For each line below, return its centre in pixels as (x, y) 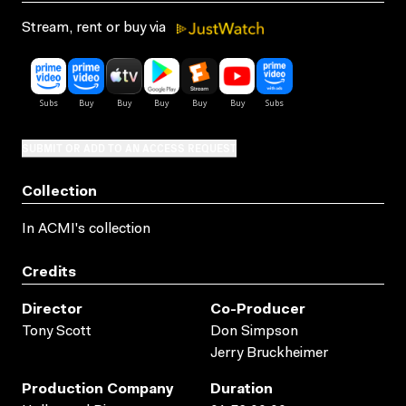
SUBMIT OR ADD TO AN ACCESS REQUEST (129, 147)
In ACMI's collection (86, 229)
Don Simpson (254, 331)
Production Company (98, 389)
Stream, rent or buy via (96, 28)
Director (52, 309)
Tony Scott (57, 331)
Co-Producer (258, 309)
